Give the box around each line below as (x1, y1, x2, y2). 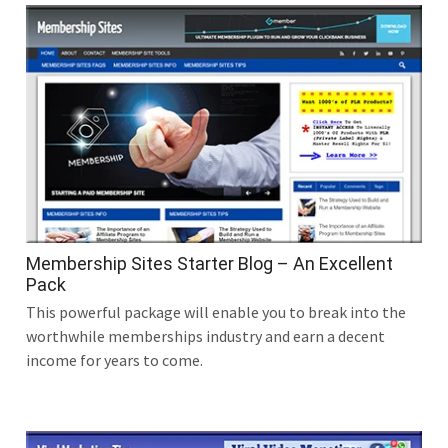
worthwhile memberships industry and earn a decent (26, 326, 385, 347)
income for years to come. (26, 350, 203, 371)
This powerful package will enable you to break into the (26, 302, 406, 323)
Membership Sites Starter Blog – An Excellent (26, 253, 393, 275)
